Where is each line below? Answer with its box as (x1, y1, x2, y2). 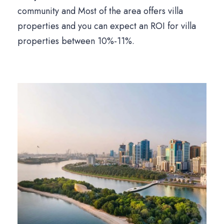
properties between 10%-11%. (17, 34, 134, 48)
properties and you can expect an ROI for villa (17, 19, 196, 33)
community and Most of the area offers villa (17, 4, 183, 18)
